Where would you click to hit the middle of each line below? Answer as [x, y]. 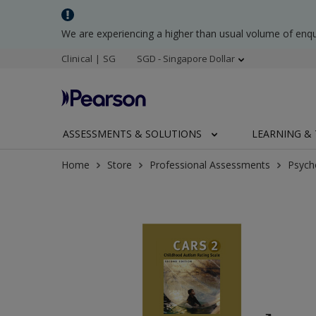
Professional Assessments [210, 165]
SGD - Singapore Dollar [186, 59]
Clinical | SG [89, 59]
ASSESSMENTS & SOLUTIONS [132, 134]
